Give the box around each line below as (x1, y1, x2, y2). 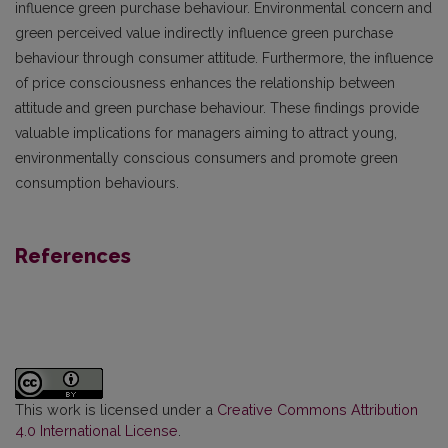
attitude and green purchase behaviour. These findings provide (15, 99, 419, 116)
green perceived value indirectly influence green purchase (15, 24, 393, 41)
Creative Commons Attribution (217, 400, 418, 418)
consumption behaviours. (15, 174, 179, 191)
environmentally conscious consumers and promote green (15, 149, 398, 166)
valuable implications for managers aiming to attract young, (15, 124, 397, 141)
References (15, 243, 131, 268)
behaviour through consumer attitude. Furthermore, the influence (15, 49, 433, 66)
